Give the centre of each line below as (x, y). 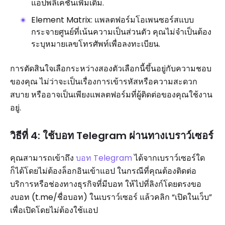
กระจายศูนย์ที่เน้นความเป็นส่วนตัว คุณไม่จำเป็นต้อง (121, 32)
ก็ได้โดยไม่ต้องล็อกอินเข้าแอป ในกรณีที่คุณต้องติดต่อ (103, 171)
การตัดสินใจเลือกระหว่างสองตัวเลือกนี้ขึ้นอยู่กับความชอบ (111, 69)
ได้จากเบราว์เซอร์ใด (168, 158)
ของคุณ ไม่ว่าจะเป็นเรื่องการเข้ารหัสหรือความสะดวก (104, 82)
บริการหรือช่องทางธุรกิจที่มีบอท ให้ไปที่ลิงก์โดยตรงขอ (106, 184)
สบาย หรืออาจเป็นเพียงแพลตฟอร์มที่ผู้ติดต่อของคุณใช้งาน (111, 95)
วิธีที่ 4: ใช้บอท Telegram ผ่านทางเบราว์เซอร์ (112, 136)
